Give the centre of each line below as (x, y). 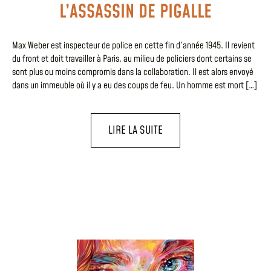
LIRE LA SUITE (135, 131)
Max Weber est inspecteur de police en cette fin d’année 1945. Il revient (133, 45)
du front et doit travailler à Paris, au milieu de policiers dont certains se (132, 59)
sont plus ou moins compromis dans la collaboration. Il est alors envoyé (133, 72)
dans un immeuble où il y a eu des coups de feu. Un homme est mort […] (135, 85)
